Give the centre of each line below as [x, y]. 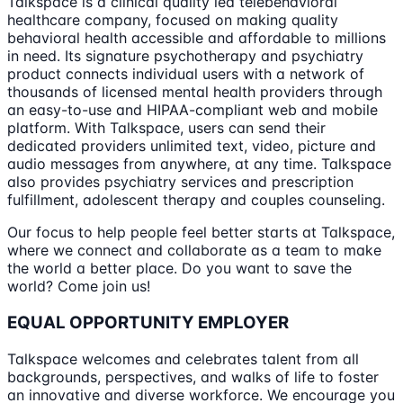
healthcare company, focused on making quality [173, 20]
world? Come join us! [79, 287]
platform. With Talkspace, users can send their [166, 128]
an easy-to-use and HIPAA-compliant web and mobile [193, 110]
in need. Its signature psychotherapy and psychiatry [185, 56]
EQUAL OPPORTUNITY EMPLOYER [148, 322]
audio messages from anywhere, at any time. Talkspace [199, 164]
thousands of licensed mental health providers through [195, 92]
